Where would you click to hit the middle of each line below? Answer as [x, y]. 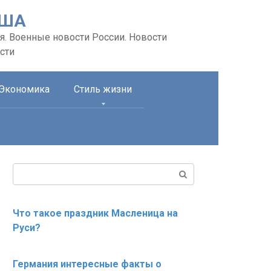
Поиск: [27, 170]
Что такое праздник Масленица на [95, 213]
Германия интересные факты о [87, 264]
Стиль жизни [103, 89]
